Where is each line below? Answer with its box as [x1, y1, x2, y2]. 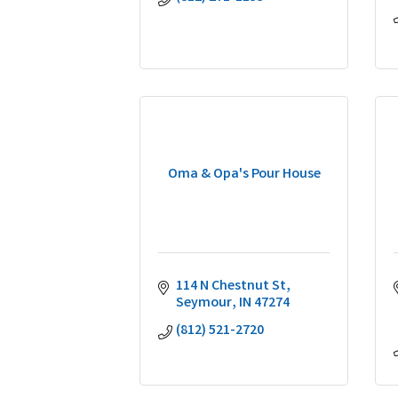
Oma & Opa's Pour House [167, 164, 321, 185]
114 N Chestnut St [176, 276, 286, 297]
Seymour [176, 293, 232, 314]
